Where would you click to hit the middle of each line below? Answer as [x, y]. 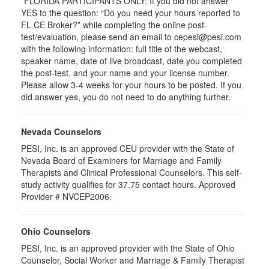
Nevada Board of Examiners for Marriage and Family [121, 160]
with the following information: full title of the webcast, [122, 48]
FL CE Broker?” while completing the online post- [114, 24]
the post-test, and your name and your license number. [125, 72]
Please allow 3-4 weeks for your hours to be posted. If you [131, 84]
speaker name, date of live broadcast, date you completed [131, 60]
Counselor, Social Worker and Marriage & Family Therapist [133, 260]
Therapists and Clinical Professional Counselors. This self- [131, 172]
